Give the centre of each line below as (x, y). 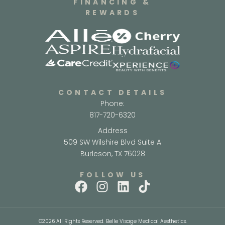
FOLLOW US (113, 175)
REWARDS (113, 12)
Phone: (113, 104)
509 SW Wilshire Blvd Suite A (113, 142)
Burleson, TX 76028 (113, 154)
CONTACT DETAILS (113, 93)
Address (113, 131)
